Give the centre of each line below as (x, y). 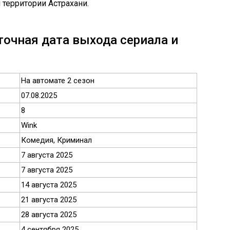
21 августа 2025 (49, 200)
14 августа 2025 (49, 185)
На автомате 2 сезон (58, 81)
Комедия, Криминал (56, 140)
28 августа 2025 (49, 215)
